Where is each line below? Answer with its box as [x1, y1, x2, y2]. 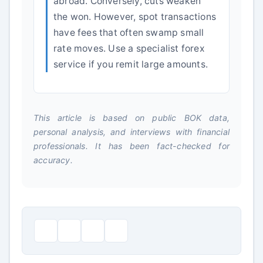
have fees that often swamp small [53, 27, 204, 38]
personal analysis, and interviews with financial [33, 127, 230, 137]
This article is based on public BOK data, [33, 113, 230, 123]
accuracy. [33, 155, 73, 165]
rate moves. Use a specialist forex [53, 43, 205, 54]
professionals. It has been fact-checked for [33, 141, 230, 151]
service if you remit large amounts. [53, 59, 208, 70]
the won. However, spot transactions [53, 11, 216, 22]
